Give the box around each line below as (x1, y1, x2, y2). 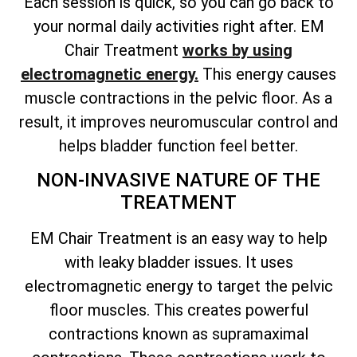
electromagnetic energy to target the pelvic (24, 277, 333, 296)
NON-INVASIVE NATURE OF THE (37, 169, 320, 192)
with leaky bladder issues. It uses (64, 253, 293, 273)
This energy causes (198, 65, 336, 84)
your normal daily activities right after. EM (33, 17, 324, 37)
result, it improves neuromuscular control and (19, 112, 338, 132)
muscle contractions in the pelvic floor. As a (25, 88, 332, 108)
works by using (182, 41, 292, 61)
